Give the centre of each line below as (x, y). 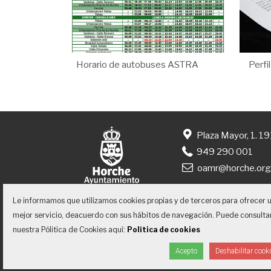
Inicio (87, 249)
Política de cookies (164, 230)
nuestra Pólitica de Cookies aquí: (70, 230)
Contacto (144, 249)
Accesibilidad (220, 249)
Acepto (186, 251)
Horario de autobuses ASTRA (137, 64)
